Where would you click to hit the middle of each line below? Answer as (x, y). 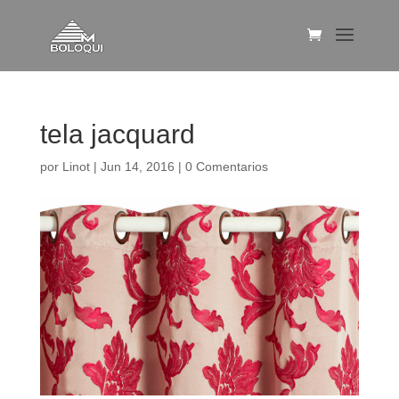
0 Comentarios (226, 167)
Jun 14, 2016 (137, 167)
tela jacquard (117, 134)
